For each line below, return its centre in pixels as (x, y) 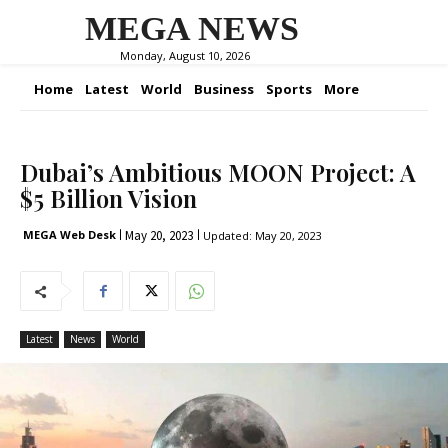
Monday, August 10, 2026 (185, 55)
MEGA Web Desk (69, 234)
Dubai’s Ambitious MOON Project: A (218, 172)
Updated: (226, 235)
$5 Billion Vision (108, 198)
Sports (289, 89)
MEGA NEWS (192, 28)
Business (224, 89)
